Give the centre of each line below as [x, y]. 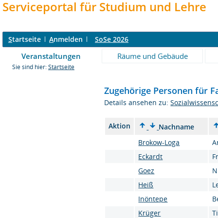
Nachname [177, 127]
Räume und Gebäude [152, 56]
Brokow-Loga [159, 142]
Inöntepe [153, 199]
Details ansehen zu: [137, 102]
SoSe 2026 [112, 39]
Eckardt [151, 156]
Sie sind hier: [30, 67]
